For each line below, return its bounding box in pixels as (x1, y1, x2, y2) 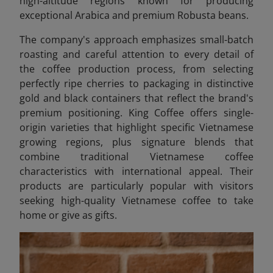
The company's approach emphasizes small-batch (19, 33, 253, 47)
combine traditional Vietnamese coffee (19, 150, 253, 164)
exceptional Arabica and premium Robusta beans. (19, 9, 249, 23)
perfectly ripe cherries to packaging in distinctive (19, 77, 253, 91)
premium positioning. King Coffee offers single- (19, 106, 253, 120)
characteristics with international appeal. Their (19, 165, 253, 179)
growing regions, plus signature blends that (19, 135, 253, 149)
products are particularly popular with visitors (19, 179, 253, 193)
